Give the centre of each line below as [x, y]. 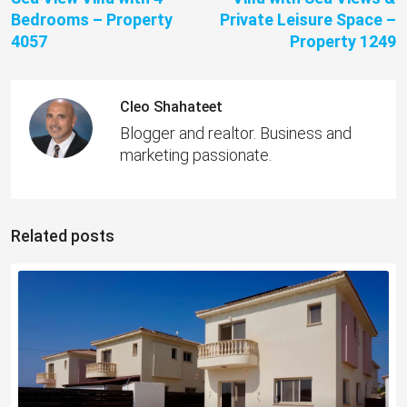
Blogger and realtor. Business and [236, 133]
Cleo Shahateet [171, 107]
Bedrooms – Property [92, 20]
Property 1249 [343, 41]
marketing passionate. [196, 155]
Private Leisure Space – [308, 20]
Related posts [63, 236]
